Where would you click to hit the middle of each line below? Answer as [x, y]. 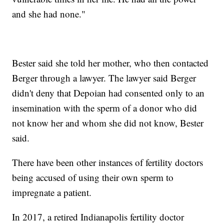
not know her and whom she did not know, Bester [108, 123]
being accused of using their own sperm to [93, 177]
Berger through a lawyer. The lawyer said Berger [104, 78]
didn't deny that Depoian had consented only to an [108, 93]
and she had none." [49, 14]
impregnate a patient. [52, 192]
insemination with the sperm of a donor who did [105, 108]
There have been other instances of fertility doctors [108, 162]
